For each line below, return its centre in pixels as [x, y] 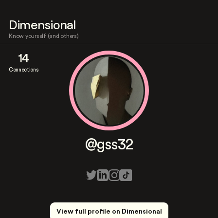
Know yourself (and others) [44, 36]
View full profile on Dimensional [109, 212]
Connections [24, 70]
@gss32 [109, 145]
